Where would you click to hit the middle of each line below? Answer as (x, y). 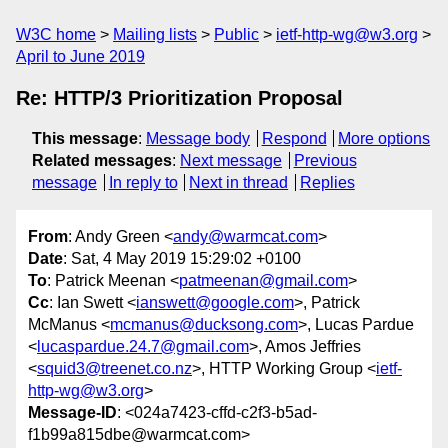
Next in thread (239, 182)
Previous (325, 160)
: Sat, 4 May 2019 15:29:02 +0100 (182, 259)
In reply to (143, 182)
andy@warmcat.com (245, 237)
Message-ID (72, 413)
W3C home (56, 34)
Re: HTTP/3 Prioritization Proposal (179, 98)
